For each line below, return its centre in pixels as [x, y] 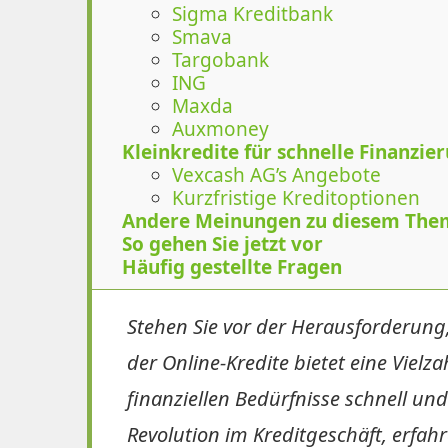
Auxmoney [220, 128]
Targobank [220, 59]
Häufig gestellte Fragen [232, 266]
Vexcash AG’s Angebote [276, 174]
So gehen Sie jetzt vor [222, 243]
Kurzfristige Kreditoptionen [296, 197]
